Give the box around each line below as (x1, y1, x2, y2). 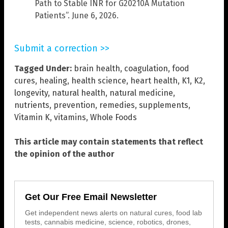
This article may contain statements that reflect (14, 137, 203, 147)
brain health (74, 64, 120, 74)
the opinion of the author (14, 149, 115, 159)
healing (39, 76, 67, 86)
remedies (99, 100, 135, 110)
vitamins (54, 112, 86, 123)
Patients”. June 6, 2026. (35, 11, 119, 21)
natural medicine (109, 88, 173, 98)
